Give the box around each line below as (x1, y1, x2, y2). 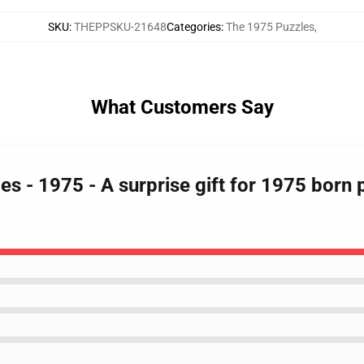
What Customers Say (90, 96, 274, 119)
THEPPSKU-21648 (73, 20, 167, 33)
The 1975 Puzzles (225, 20, 314, 33)
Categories (166, 20, 221, 33)
